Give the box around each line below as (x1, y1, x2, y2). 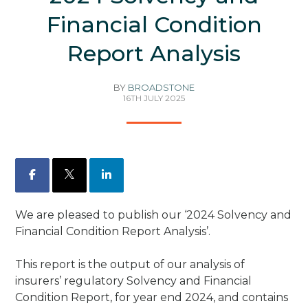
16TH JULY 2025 (123, 93, 185, 104)
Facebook (35, 168, 85, 181)
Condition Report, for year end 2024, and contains (15, 291, 289, 305)
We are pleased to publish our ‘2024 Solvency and (15, 208, 292, 222)
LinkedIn (111, 168, 156, 181)
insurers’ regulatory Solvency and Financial (15, 274, 252, 288)
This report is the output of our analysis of (15, 258, 245, 272)
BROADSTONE (128, 82, 195, 93)
